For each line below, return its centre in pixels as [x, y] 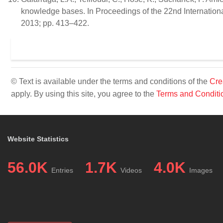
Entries [62, 170]
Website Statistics [38, 139]
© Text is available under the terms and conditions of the [110, 81]
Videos [131, 170]
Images [201, 170]
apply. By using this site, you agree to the [84, 94]
